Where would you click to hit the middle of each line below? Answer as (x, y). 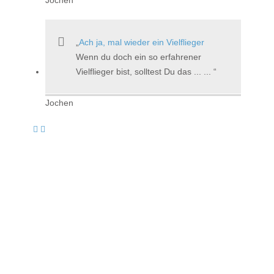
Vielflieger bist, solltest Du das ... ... (145, 71)
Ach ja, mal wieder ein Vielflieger (142, 42)
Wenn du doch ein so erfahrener (139, 57)
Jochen (59, 102)
